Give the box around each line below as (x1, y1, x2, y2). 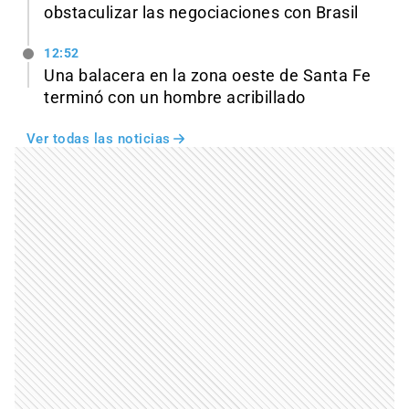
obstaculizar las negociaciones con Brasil (44, 3, 359, 22)
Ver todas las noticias (26, 130, 171, 147)
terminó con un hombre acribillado (44, 88, 306, 107)
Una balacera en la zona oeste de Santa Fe (44, 66, 372, 85)
